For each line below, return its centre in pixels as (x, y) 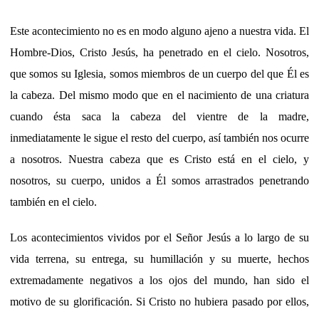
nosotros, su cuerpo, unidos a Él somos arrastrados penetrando (159, 180)
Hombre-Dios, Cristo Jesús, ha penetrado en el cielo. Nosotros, (159, 52)
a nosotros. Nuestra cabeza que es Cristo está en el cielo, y (159, 159)
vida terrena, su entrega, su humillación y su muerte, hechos (159, 258)
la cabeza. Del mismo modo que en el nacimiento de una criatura (159, 95)
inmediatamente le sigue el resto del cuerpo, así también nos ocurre (159, 137)
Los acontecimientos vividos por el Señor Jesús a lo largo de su (159, 237)
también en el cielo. (53, 202)
